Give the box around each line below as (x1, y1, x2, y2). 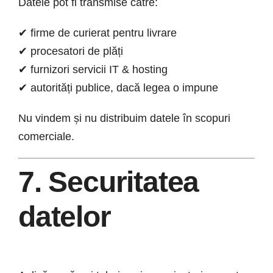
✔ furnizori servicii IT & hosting (18, 63, 168, 76)
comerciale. (18, 130, 74, 143)
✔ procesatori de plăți (18, 45, 123, 58)
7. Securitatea (18, 166, 199, 199)
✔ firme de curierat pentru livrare (18, 27, 177, 40)
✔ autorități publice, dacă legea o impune (18, 82, 218, 94)
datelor (18, 200, 111, 233)
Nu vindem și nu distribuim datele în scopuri (18, 112, 230, 125)
